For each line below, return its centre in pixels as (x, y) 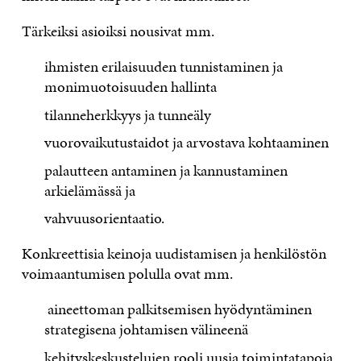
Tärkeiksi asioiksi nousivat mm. (118, 31)
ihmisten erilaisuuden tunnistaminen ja (164, 66)
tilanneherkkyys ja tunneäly (128, 114)
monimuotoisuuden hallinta (131, 87)
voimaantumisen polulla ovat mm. (127, 274)
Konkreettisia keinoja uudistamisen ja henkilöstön (174, 253)
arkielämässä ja (90, 190)
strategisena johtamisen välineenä (147, 329)
